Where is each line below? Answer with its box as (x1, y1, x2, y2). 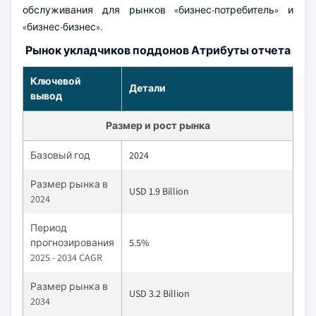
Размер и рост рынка (106, 119, 210, 132)
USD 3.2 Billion (129, 287, 190, 300)
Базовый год (30, 149, 90, 162)
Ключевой (30, 75, 81, 87)
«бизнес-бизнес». (23, 20, 102, 33)
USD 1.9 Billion (129, 185, 189, 197)
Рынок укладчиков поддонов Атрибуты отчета (25, 43, 291, 58)
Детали (129, 82, 166, 95)
